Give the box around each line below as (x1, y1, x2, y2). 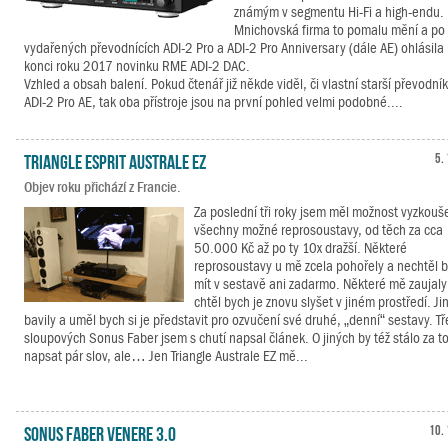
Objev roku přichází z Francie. (24, 179, 181, 195)
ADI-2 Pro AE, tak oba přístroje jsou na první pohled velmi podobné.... (24, 94, 403, 110)
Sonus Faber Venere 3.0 (24, 422, 176, 442)
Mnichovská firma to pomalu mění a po (234, 22, 445, 38)
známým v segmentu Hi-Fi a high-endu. (234, 4, 444, 20)
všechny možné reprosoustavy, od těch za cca (194, 222, 443, 238)
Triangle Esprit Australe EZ (24, 150, 206, 170)
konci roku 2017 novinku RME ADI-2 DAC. (24, 58, 250, 74)
